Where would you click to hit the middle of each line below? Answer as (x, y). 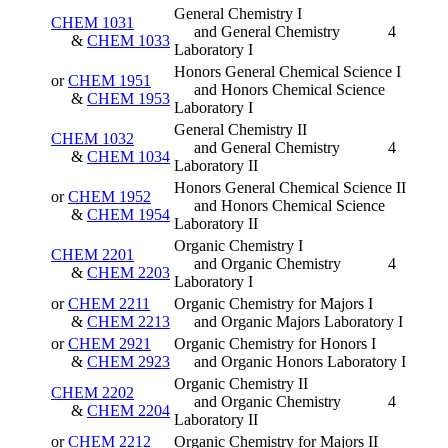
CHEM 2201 (92, 255)
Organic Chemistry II (241, 384)
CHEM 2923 (128, 362)
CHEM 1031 (92, 23)
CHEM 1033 (128, 41)
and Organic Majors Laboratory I (298, 322)
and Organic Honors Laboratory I (300, 362)
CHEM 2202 (92, 393)
